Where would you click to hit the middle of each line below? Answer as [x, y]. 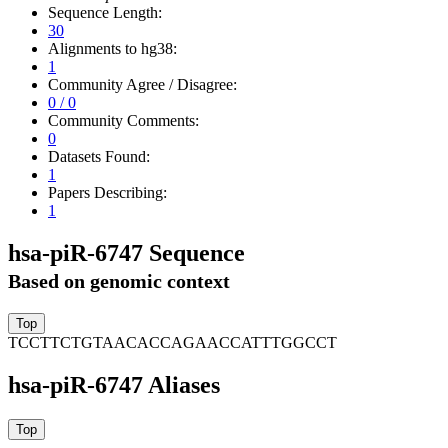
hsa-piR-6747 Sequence [126, 252]
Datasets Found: [99, 156]
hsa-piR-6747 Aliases [114, 385]
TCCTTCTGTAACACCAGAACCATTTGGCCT [172, 343]
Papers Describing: [107, 192]
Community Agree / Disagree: [142, 84]
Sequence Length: [105, 12]
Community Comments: [123, 120]
